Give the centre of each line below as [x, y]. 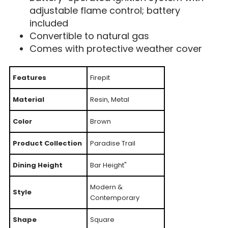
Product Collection [47, 143]
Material [28, 99]
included [49, 23]
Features [29, 77]
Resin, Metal [109, 99]
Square [102, 219]
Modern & [106, 187]
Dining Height [37, 165]
